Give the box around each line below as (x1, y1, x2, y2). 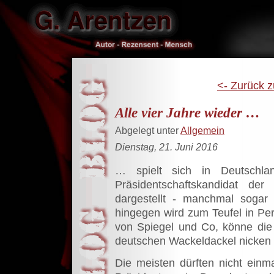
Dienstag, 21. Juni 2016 (115, 141, 218, 152)
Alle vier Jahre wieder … (115, 105, 260, 120)
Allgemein (180, 124, 224, 136)
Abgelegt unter (115, 124, 180, 136)
